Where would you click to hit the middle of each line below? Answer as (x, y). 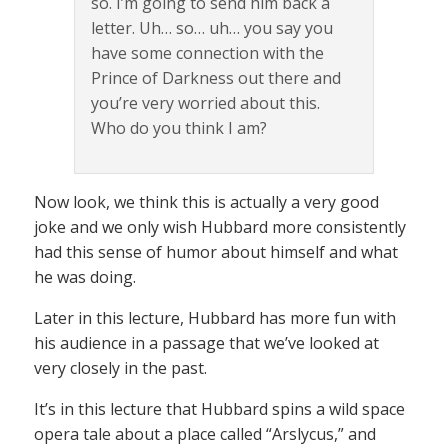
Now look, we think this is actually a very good (206, 202)
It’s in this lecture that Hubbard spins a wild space (219, 409)
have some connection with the (207, 53)
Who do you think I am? (179, 128)
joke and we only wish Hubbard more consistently (220, 227)
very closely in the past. (120, 368)
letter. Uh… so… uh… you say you (212, 28)
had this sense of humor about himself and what (216, 252)
